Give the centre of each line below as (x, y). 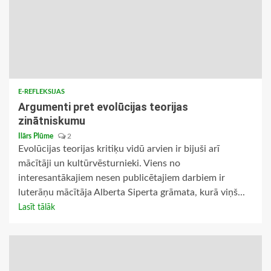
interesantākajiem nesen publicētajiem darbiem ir (122, 178)
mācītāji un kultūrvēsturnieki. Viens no (99, 164)
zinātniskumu (52, 121)
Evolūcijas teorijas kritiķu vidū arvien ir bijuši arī (119, 149)
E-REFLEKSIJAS (41, 92)
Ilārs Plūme (37, 136)
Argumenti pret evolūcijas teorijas (103, 107)
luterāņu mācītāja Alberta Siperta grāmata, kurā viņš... (132, 193)
